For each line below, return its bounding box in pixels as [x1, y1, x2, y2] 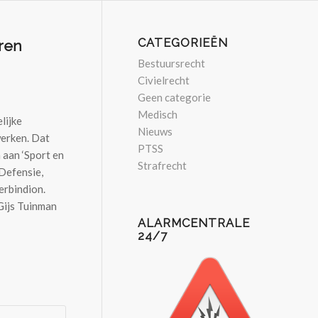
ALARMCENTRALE [138, 216, 251, 230]
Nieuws [138, 125, 173, 138]
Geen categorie [138, 91, 212, 104]
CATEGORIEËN [138, 35, 229, 50]
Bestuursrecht [138, 57, 206, 70]
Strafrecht [138, 159, 187, 172]
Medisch [138, 108, 178, 121]
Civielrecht [138, 74, 190, 87]
